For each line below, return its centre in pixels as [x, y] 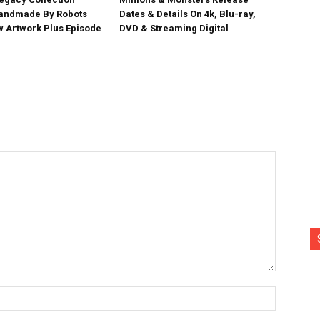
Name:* [291, 293]
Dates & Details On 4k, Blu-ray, [188, 14]
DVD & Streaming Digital [174, 28]
